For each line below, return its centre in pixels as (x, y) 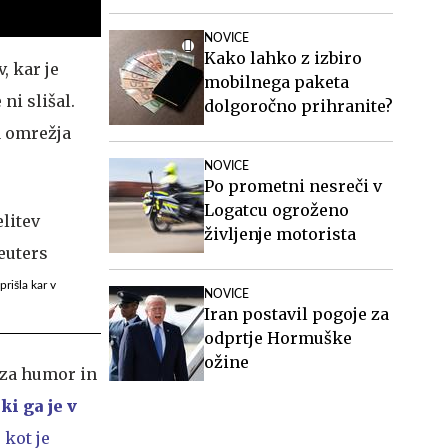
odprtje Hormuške (278, 338)
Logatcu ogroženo (276, 210)
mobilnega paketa (276, 82)
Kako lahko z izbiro (283, 58)
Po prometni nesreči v (293, 186)
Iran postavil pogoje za (296, 314)
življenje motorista (280, 234)
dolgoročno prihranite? (298, 106)
